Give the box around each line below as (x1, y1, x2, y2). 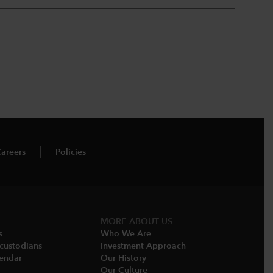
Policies (55, 148, 86, 157)
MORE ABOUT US (101, 218, 172, 226)
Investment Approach (101, 242, 186, 250)
